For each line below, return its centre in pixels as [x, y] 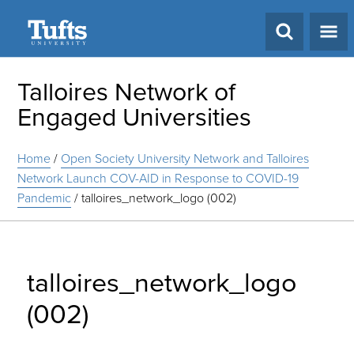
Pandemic [45, 198]
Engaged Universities [135, 117]
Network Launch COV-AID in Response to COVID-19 [158, 178]
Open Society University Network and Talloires [185, 158]
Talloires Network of [127, 92]
